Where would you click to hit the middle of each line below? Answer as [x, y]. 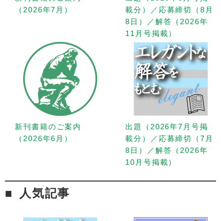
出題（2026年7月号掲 [167, 126]
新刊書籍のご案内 [48, 126]
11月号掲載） [151, 33]
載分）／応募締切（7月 [169, 138]
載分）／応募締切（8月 [169, 9]
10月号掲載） [151, 162]
